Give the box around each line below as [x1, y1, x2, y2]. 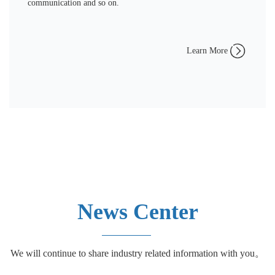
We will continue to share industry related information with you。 [10, 247, 265, 258]
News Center [77, 199, 198, 224]
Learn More [187, 45, 228, 55]
